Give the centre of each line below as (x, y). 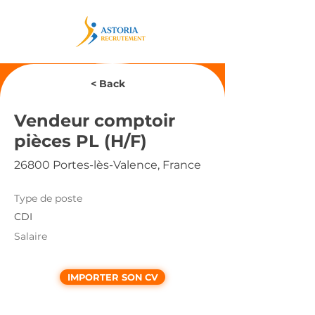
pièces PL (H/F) (81, 141)
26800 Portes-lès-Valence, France (108, 165)
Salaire (31, 236)
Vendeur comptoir (95, 121)
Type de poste (48, 198)
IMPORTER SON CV (112, 277)
